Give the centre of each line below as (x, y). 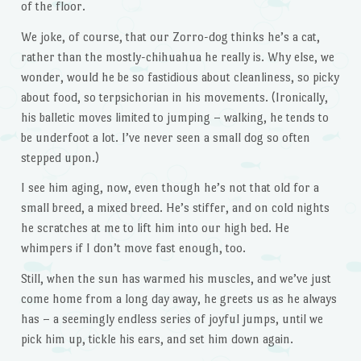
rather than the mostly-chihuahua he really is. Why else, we (177, 56)
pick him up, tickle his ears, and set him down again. (157, 339)
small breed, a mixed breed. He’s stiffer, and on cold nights (175, 208)
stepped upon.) (60, 157)
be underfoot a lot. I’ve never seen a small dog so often (165, 137)
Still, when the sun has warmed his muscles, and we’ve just (176, 279)
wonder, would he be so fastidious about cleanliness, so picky (180, 77)
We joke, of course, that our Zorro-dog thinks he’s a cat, (170, 36)
